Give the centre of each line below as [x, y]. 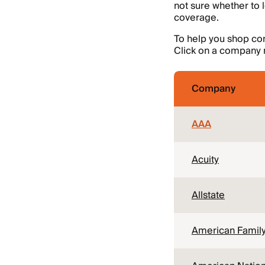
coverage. [196, 18]
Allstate [208, 195]
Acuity [205, 160]
